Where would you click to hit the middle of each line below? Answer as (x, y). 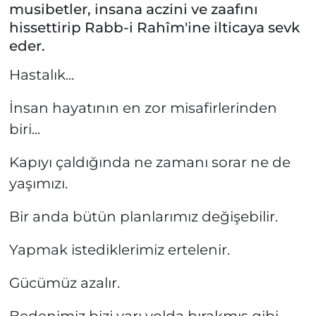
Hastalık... (41, 74)
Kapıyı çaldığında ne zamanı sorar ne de (150, 162)
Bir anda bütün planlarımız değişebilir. (143, 216)
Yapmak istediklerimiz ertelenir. (119, 249)
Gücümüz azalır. (64, 282)
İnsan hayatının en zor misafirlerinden (143, 108)
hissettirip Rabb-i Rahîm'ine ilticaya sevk (154, 28)
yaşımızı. (38, 183)
